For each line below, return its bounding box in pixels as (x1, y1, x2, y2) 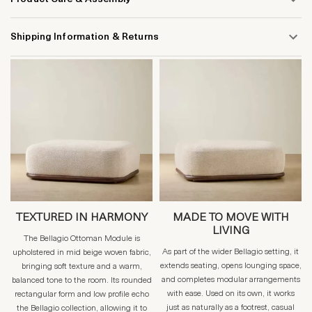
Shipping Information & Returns (10, 31, 159, 42)
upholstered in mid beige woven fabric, (12, 249, 151, 258)
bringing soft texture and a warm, (21, 263, 142, 272)
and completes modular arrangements (161, 276, 300, 285)
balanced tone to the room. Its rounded (11, 276, 152, 286)
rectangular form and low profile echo (14, 290, 149, 299)
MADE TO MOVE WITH (172, 212, 289, 224)
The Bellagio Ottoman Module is (23, 235, 140, 244)
